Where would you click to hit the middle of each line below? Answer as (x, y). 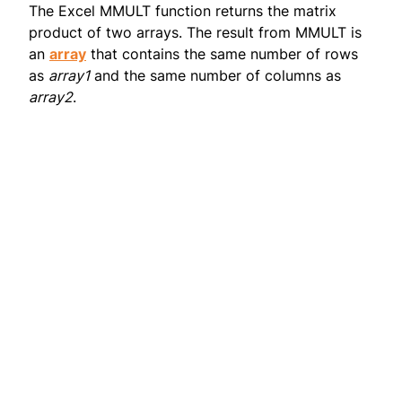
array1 (69, 76)
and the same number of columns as (215, 76)
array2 (51, 97)
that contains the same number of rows (222, 54)
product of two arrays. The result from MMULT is (195, 33)
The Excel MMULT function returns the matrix (183, 11)
